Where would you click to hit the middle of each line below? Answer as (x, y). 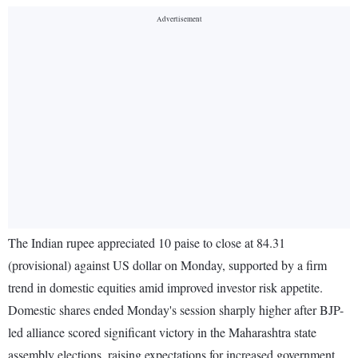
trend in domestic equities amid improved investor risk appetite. (165, 288)
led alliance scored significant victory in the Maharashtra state (162, 332)
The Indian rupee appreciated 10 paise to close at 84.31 (147, 243)
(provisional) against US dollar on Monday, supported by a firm (167, 265)
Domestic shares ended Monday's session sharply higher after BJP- (176, 310)
